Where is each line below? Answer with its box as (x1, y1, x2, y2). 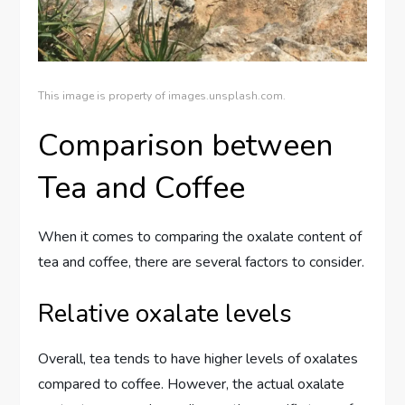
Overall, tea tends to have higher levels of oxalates (38, 348, 359, 369)
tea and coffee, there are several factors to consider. (38, 251, 365, 272)
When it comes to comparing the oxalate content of (38, 226, 363, 247)
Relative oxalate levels (38, 296, 293, 331)
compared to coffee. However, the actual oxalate (38, 373, 345, 394)
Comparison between (38, 124, 334, 166)
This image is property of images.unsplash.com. (38, 88, 287, 103)
